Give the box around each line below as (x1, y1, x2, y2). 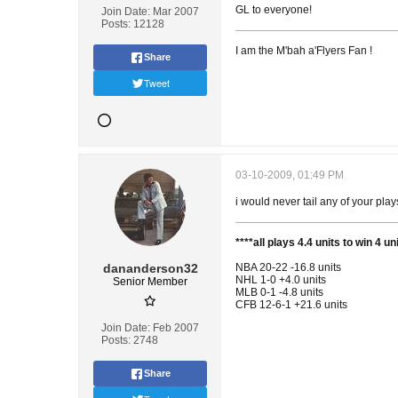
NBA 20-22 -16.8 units (235, 261, 341, 274)
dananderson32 (102, 261, 198, 275)
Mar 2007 (153, 5, 199, 18)
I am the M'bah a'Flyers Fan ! (235, 44, 372, 57)
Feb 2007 (153, 322, 199, 334)
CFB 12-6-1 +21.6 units (235, 298, 347, 311)
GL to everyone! (235, 4, 312, 16)
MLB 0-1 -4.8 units (235, 286, 323, 298)
